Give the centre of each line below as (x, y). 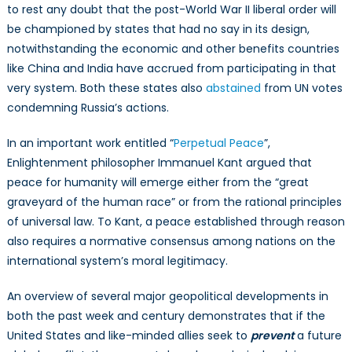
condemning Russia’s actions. (88, 107)
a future (317, 335)
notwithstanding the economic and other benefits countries (173, 48)
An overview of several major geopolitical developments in (167, 296)
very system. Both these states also (106, 88)
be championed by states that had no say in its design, (158, 29)
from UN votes (301, 88)
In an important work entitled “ (90, 143)
